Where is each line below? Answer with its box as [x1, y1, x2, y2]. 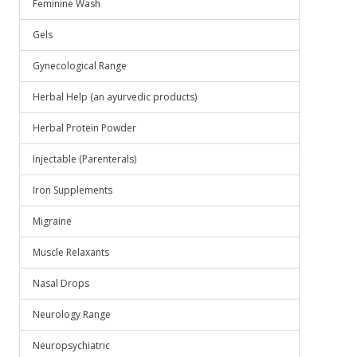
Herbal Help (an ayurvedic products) [33, 90, 197, 104]
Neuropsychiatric [33, 339, 110, 352]
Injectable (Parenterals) [33, 152, 136, 166]
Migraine [33, 214, 72, 228]
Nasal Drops [33, 277, 89, 290]
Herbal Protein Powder [33, 121, 136, 135]
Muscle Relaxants [33, 245, 109, 259]
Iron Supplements [33, 183, 112, 197]
